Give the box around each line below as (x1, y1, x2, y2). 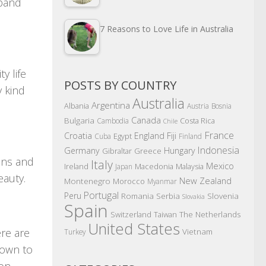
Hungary (164, 145, 195, 157)
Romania (121, 190, 154, 202)
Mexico (206, 160, 234, 172)
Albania (64, 100, 89, 112)
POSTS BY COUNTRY (64, 77, 176, 94)
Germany (64, 145, 100, 157)
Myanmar (147, 176, 177, 186)
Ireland (64, 161, 88, 172)
